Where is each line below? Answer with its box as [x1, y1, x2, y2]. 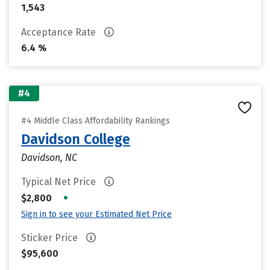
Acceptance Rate [21, 27, 98, 38]
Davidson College [21, 131, 130, 148]
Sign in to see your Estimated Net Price [21, 209, 172, 219]
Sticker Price [21, 232, 80, 243]
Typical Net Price [21, 176, 98, 187]
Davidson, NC [21, 152, 77, 163]
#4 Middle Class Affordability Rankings [21, 116, 170, 126]
